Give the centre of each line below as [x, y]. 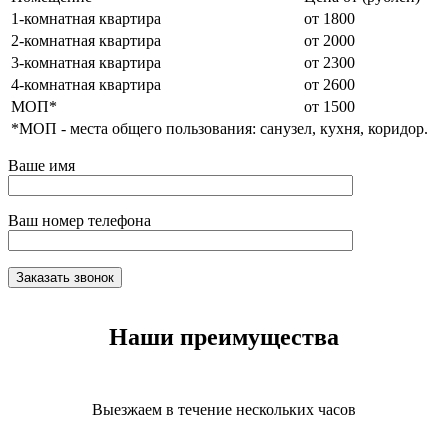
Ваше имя [41, 166]
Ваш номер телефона [79, 221]
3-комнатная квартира [86, 63]
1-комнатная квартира [86, 19]
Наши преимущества [224, 337]
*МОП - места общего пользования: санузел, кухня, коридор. [219, 129]
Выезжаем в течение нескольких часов [224, 410]
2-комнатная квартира [86, 41]
